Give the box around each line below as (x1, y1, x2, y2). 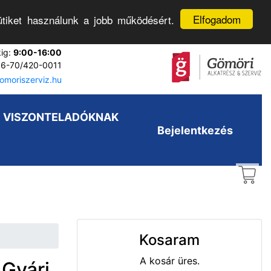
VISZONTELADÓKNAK (2, 111, 119, 123)
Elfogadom (192, 11, 241, 27)
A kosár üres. (139, 255, 200, 267)
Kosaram (139, 231, 200, 249)
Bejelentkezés (157, 123, 233, 137)
